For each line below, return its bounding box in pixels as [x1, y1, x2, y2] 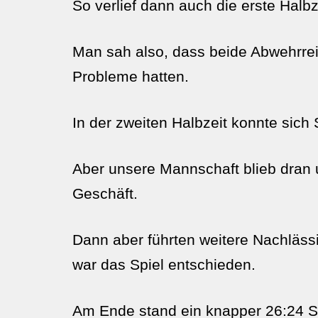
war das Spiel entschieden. [72, 256, 256, 273]
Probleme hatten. [72, 68, 189, 84]
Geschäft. [72, 185, 138, 202]
